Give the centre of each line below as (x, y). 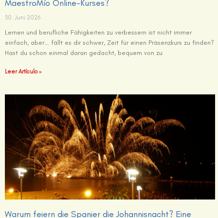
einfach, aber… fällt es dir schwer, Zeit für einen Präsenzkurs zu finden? (109, 43)
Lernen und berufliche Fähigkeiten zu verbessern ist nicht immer (98, 33)
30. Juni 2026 (23, 18)
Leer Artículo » (23, 72)
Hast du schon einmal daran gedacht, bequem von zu (84, 53)
